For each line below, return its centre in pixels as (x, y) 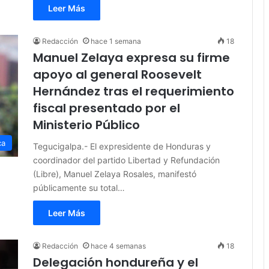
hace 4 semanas (118, 246)
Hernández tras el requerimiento (134, 92)
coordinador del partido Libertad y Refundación (126, 160)
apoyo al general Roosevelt (117, 75)
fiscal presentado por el (107, 108)
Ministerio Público (86, 125)
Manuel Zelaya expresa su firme (131, 58)
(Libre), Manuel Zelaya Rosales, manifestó (115, 174)
